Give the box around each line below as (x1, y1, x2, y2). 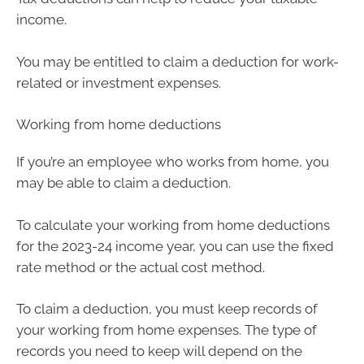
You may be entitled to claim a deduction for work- (16, 53, 339, 70)
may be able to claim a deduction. (16, 175, 231, 192)
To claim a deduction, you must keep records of (16, 301, 318, 318)
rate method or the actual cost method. (16, 258, 265, 275)
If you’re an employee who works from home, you (16, 154, 329, 171)
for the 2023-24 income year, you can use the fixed (16, 237, 334, 254)
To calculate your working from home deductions (16, 216, 330, 233)
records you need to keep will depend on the (16, 343, 302, 360)
